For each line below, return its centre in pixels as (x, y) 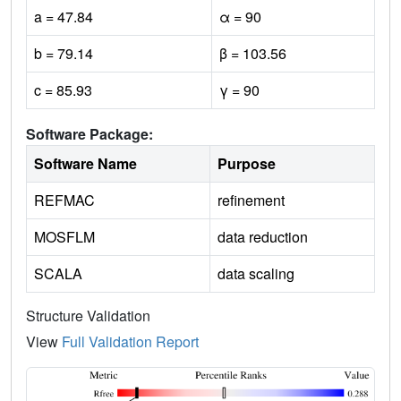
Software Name (85, 163)
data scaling (256, 273)
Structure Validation (88, 315)
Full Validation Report (130, 341)
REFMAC (64, 200)
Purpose (247, 163)
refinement (251, 200)
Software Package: (90, 133)
